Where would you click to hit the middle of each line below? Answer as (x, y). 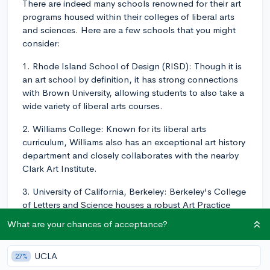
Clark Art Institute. (60, 168)
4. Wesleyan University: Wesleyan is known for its (122, 254)
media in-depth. (55, 231)
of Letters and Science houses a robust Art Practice (126, 204)
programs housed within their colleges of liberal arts (128, 16)
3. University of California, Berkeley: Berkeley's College (134, 191)
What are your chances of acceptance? (87, 224)
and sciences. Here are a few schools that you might (129, 30)
